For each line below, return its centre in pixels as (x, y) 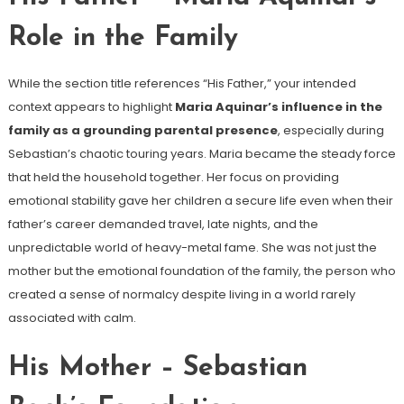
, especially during (331, 131)
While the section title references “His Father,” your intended (182, 84)
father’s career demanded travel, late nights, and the (163, 225)
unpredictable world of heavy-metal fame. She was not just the (192, 248)
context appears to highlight (91, 107)
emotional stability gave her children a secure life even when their (200, 201)
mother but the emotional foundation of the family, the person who (202, 271)
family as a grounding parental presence (142, 131)
